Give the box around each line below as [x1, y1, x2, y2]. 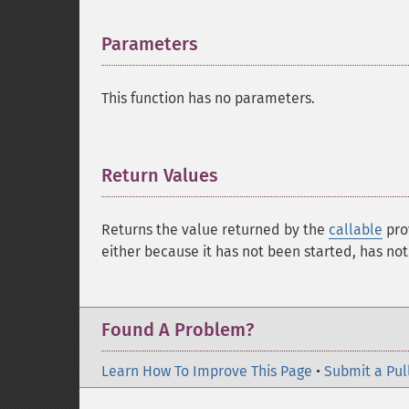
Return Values [101, 164, 218, 186]
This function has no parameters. [101, 89, 315, 107]
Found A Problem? [101, 319, 254, 341]
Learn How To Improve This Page [101, 362, 312, 380]
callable [329, 221, 383, 238]
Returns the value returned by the [101, 221, 329, 238]
